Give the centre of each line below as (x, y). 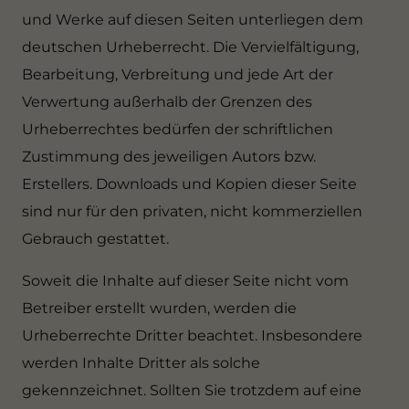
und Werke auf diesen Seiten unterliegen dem (193, 20)
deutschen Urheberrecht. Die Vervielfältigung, (190, 47)
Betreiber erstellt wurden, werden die (159, 309)
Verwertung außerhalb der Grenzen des (167, 102)
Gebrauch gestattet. (95, 239)
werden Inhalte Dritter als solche (141, 363)
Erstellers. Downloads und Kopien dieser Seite (189, 184)
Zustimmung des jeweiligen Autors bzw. (169, 157)
